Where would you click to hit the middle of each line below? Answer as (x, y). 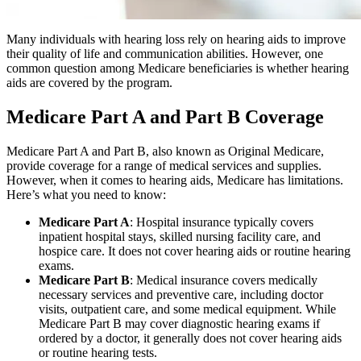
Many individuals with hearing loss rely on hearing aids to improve (176, 39)
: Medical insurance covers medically (224, 280)
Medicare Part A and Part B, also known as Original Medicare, (165, 151)
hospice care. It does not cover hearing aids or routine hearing (195, 251)
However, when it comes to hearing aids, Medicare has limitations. (175, 180)
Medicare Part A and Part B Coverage (165, 117)
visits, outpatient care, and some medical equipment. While (187, 309)
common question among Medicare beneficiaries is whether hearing (178, 68)
